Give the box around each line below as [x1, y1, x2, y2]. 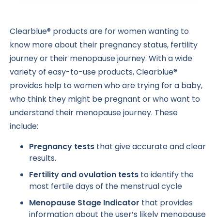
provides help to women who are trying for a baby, [10, 80, 202, 91]
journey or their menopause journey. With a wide [10, 53, 192, 64]
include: [10, 121, 38, 132]
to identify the [139, 169, 194, 180]
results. [29, 153, 56, 164]
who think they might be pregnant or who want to [10, 93, 200, 105]
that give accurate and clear [94, 141, 206, 152]
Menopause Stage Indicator [29, 197, 139, 208]
